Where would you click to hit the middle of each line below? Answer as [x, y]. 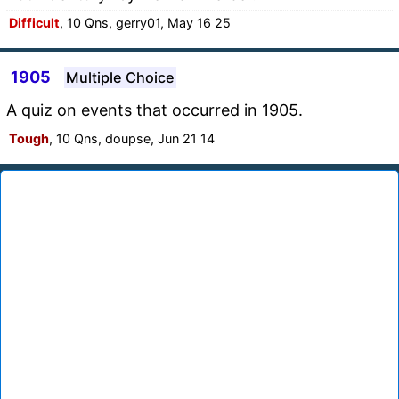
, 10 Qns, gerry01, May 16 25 [145, 22]
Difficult [34, 22]
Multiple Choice [120, 77]
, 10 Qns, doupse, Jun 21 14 [132, 138]
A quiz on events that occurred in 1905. [155, 110]
